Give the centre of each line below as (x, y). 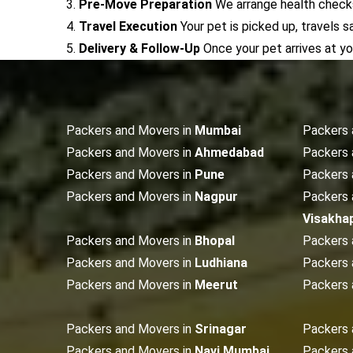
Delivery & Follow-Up (139, 48)
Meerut (216, 285)
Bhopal (215, 241)
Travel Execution (128, 26)
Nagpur (216, 197)
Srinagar (221, 329)
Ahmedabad (229, 152)
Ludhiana (221, 263)
